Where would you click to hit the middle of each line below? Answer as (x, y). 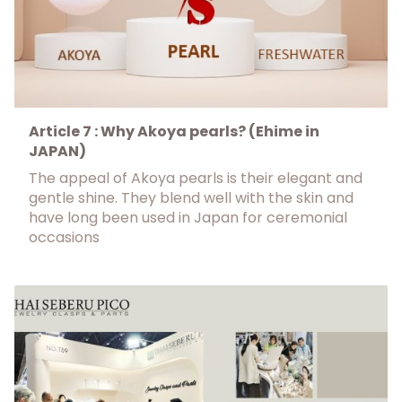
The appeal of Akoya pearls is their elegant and (196, 178)
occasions (64, 237)
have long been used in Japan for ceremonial (188, 218)
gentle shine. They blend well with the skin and (191, 198)
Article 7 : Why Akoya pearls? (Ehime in (174, 131)
